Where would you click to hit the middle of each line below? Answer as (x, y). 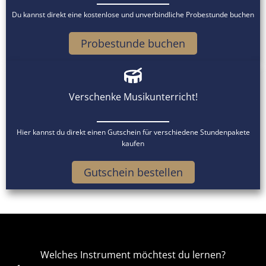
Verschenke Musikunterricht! (133, 97)
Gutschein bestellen (133, 172)
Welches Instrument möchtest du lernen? (133, 255)
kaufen (133, 144)
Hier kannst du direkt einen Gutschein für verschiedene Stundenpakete (133, 132)
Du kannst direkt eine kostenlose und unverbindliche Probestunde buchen (133, 15)
